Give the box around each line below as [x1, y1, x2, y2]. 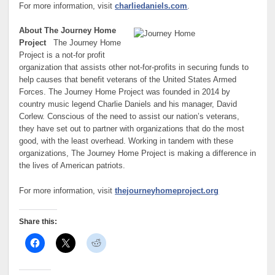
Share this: [19, 217, 58, 227]
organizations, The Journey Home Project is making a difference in [19, 149, 257, 158]
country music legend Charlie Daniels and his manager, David [19, 100, 238, 109]
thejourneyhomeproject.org [115, 186, 219, 195]
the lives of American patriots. [19, 161, 126, 171]
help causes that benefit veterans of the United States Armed [19, 76, 237, 85]
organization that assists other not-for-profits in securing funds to [19, 63, 249, 72]
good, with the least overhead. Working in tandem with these [19, 137, 234, 146]
